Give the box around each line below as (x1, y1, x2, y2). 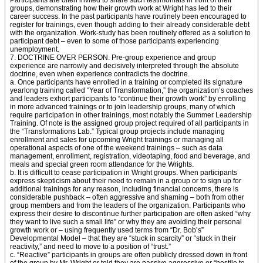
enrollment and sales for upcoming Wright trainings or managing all (10, 136, 224, 144)
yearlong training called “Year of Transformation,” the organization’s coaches (10, 86, 253, 95)
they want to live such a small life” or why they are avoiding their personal (10, 218, 242, 226)
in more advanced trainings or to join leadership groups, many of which (10, 103, 235, 111)
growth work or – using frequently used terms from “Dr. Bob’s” (10, 226, 204, 234)
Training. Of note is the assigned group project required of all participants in (10, 119, 249, 127)
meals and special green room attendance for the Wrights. (10, 160, 194, 168)
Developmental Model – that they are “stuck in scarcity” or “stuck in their (10, 234, 236, 242)
